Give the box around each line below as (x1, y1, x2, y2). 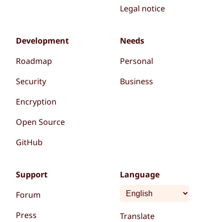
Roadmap (15, 55, 52, 67)
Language (120, 169, 160, 180)
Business (120, 76, 154, 87)
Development (15, 35, 69, 47)
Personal (120, 55, 154, 67)
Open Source (15, 116, 65, 128)
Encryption (15, 96, 56, 108)
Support (15, 169, 48, 180)
